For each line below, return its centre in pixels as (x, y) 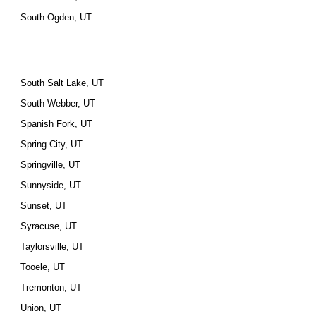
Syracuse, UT (49, 226)
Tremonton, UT (51, 287)
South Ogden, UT (56, 17)
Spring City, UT (52, 144)
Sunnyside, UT (51, 185)
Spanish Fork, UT (57, 124)
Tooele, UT (43, 267)
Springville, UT (51, 165)
